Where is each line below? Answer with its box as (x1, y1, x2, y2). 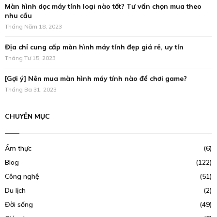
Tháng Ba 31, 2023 (5, 86, 57, 93)
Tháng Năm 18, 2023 (5, 23, 62, 30)
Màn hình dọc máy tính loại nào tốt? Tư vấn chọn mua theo (5, 2, 201, 11)
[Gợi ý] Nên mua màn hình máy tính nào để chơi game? (5, 74, 187, 83)
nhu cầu (5, 11, 32, 20)
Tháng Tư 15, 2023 (5, 54, 56, 62)
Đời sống (5, 200, 33, 209)
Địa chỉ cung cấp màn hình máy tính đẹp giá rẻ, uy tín (5, 43, 184, 51)
